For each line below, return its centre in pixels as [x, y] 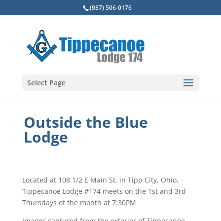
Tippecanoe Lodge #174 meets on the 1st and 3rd [104, 191]
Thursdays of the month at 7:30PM [79, 203]
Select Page [46, 83]
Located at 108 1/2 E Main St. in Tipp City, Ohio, [100, 180]
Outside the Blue [86, 122]
